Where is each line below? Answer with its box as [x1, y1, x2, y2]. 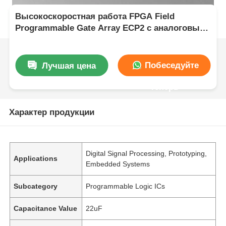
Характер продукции [9, 107, 94, 117]
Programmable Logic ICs [86, 182, 165, 190]
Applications [14, 154, 58, 162]
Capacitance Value [14, 204, 78, 212]
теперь [150, 82, 179, 92]
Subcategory [14, 182, 58, 190]
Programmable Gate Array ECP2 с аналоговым [15, 23, 207, 33]
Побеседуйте [142, 60, 199, 70]
